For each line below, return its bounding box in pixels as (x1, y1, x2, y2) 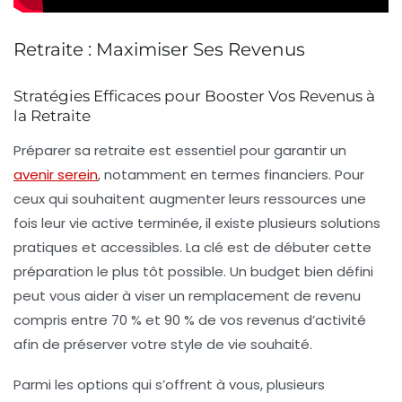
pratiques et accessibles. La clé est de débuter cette (13, 237, 371, 257)
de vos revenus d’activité (195, 310, 366, 329)
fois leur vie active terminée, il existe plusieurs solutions (13, 213, 380, 232)
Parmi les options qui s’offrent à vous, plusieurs (13, 374, 325, 394)
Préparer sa (13, 140, 94, 160)
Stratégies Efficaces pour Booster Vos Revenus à (13, 86, 375, 105)
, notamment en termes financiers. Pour (98, 164, 364, 184)
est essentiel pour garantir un (145, 140, 346, 160)
